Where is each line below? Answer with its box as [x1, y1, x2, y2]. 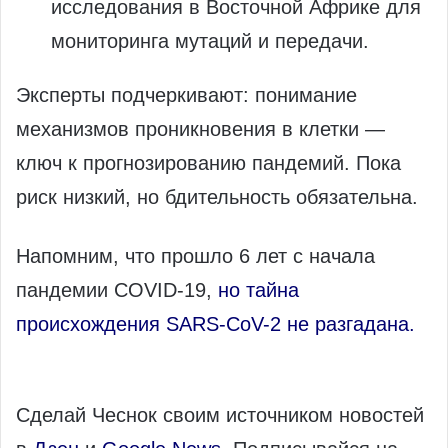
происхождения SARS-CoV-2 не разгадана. [16, 312, 421, 335]
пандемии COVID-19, [16, 278, 218, 301]
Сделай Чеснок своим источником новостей [16, 403, 424, 426]
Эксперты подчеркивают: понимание [16, 83, 357, 106]
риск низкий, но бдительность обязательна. [16, 185, 418, 208]
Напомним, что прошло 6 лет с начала [16, 244, 375, 267]
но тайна [218, 278, 299, 301]
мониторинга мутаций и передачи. [51, 29, 369, 52]
